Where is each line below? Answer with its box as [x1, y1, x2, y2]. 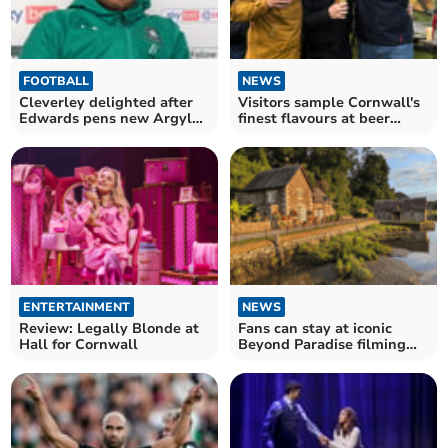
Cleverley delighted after [19, 92, 194, 112]
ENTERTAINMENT [23, 299, 131, 316]
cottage [238, 351, 290, 371]
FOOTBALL [23, 72, 90, 89]
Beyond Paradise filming [238, 335, 406, 355]
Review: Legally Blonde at [19, 319, 200, 339]
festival [238, 124, 289, 144]
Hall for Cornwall [19, 335, 139, 355]
